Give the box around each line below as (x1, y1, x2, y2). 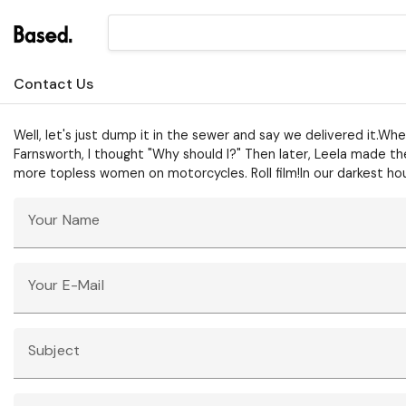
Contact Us (14, 73, 93, 93)
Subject (28, 340, 81, 360)
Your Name (28, 209, 101, 229)
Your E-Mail (28, 275, 104, 295)
